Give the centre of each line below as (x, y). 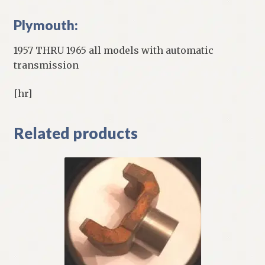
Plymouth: (46, 25)
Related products (75, 133)
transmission (46, 65)
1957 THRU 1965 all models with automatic (113, 51)
